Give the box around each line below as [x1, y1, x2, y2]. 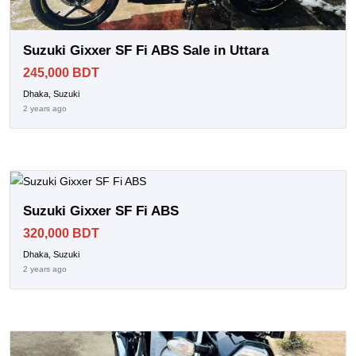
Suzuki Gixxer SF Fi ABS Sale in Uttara [23, 42, 269, 58]
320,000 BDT [23, 226, 99, 240]
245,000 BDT [23, 65, 99, 79]
